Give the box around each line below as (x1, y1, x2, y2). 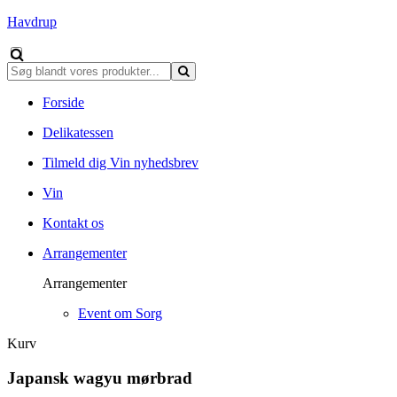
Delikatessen (43, 125, 113, 140)
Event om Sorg (78, 306, 162, 321)
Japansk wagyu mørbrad (7, 368, 192, 387)
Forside (43, 95, 84, 110)
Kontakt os (43, 215, 104, 230)
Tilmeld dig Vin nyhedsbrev (43, 155, 198, 170)
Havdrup (7, 14, 57, 29)
